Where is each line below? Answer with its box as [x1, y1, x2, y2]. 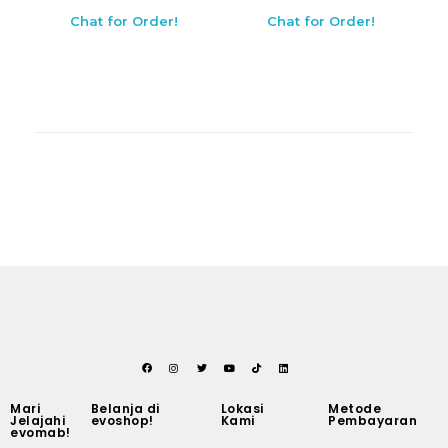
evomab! [10, 423, 71, 441]
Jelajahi [10, 411, 65, 429]
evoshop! [90, 411, 154, 429]
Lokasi [220, 399, 264, 417]
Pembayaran [328, 411, 418, 429]
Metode [328, 399, 382, 417]
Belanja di [90, 399, 160, 417]
